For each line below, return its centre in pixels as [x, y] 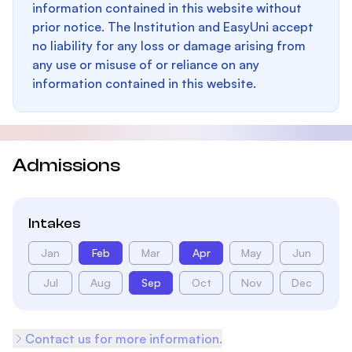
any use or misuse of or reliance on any [146, 64]
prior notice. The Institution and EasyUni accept [173, 27]
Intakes [55, 224]
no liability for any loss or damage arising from [169, 46]
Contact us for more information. [124, 339]
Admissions [66, 165]
